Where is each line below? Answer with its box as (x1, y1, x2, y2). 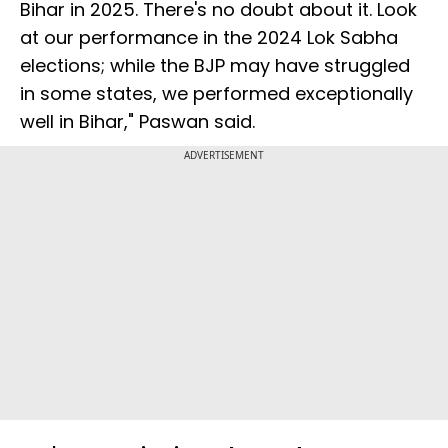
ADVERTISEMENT (184, 148, 264, 163)
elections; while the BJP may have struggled (20, 53, 410, 79)
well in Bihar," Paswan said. (20, 109, 255, 135)
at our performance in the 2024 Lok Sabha (20, 25, 398, 51)
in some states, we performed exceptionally (20, 81, 413, 107)
